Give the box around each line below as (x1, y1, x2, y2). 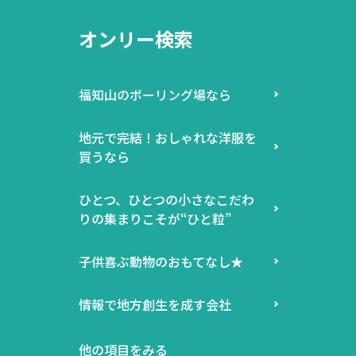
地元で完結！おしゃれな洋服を (79, 127, 257, 147)
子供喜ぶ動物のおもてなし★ (79, 251, 243, 271)
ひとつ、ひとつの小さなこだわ (79, 189, 254, 209)
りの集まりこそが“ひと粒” (79, 208, 231, 228)
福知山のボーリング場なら (79, 84, 231, 104)
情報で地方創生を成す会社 (79, 294, 231, 314)
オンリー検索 (79, 24, 193, 52)
